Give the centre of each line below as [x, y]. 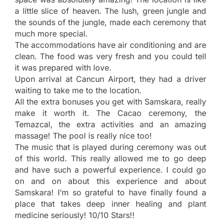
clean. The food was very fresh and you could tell [110, 56]
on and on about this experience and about [110, 181]
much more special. [51, 33]
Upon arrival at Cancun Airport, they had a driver [110, 79]
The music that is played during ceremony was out [110, 147]
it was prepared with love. [63, 67]
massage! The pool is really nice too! [83, 135]
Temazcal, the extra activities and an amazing [110, 124]
